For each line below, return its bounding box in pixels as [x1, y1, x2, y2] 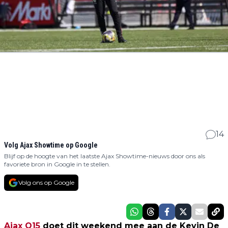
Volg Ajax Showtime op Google [4, 141, 98, 150]
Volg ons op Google [18, 179, 74, 187]
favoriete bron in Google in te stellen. [4, 160, 110, 168]
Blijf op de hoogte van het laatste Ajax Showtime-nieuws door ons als [4, 152, 205, 160]
